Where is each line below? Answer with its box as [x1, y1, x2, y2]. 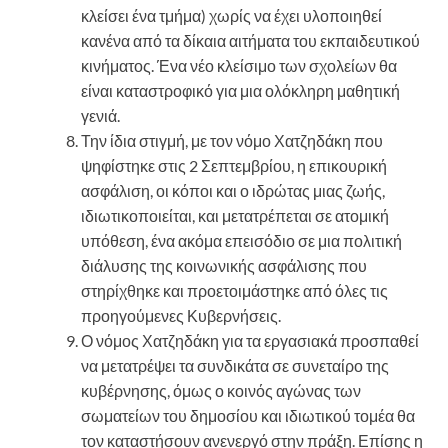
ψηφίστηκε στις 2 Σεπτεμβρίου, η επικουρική [81, 156, 387, 176]
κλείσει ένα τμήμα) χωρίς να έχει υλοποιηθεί [81, 6, 382, 26]
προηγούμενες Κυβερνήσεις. [81, 306, 281, 326]
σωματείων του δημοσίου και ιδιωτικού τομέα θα [81, 406, 415, 426]
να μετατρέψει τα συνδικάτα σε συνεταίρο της [81, 356, 389, 376]
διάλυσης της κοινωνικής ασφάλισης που [81, 256, 367, 276]
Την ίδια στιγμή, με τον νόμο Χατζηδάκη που [81, 131, 383, 151]
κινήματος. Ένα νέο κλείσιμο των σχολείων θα [81, 56, 397, 76]
